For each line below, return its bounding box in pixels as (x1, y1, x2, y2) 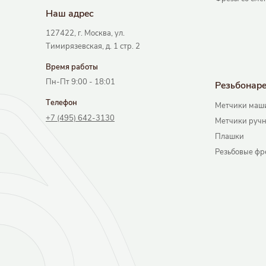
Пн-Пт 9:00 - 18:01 (46, 76, 115, 87)
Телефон (46, 97, 77, 108)
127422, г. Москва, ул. (46, 27, 125, 39)
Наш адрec (46, 7, 94, 20)
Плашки (215, 131, 244, 142)
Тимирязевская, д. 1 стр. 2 (46, 40, 140, 52)
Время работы (46, 61, 98, 72)
